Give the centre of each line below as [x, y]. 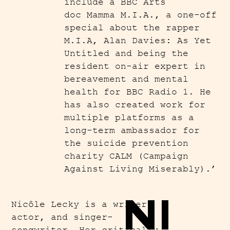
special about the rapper [132, 28]
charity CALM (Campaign [126, 156]
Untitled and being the [126, 54]
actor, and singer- [62, 217]
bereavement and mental [126, 79]
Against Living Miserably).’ [140, 169]
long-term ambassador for [132, 131]
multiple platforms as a [129, 118]
